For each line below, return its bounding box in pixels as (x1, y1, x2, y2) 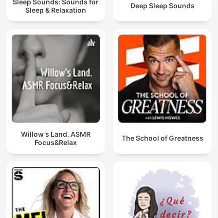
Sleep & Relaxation (25, 5, 86, 14)
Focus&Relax (35, 138, 77, 146)
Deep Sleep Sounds (130, 1, 195, 10)
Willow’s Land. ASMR (21, 129, 91, 138)
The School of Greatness (121, 134, 203, 143)
